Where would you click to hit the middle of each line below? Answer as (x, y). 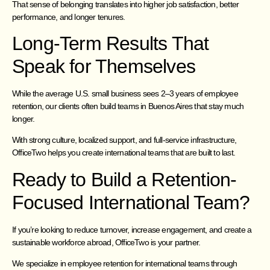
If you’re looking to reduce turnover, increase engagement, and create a (132, 229)
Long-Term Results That (111, 44)
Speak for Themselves (104, 67)
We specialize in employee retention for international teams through (125, 264)
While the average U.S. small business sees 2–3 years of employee (125, 94)
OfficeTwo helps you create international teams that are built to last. (124, 153)
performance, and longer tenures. (69, 17)
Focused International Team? (131, 202)
